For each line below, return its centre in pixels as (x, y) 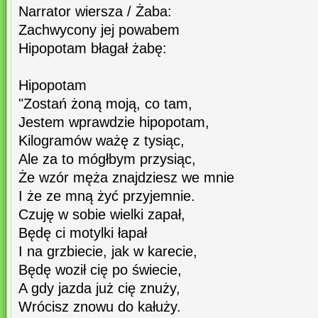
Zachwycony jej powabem (99, 30)
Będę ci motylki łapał (83, 233)
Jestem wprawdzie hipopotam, (114, 122)
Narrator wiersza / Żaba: (95, 12)
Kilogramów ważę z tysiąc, (102, 141)
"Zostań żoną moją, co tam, (105, 104)
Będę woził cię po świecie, (100, 270)
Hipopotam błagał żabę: (93, 49)
